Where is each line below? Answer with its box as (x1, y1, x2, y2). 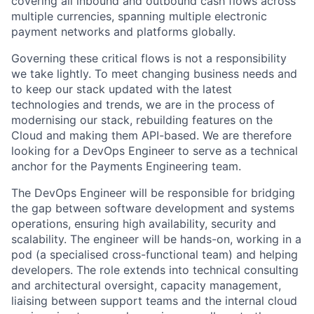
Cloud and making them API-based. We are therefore (11, 128, 292, 142)
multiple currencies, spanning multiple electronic (11, 8, 267, 23)
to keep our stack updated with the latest (11, 81, 232, 96)
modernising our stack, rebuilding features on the (11, 112, 273, 127)
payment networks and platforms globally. (11, 24, 235, 39)
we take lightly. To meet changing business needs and (11, 66, 297, 81)
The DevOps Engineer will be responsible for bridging (11, 185, 295, 200)
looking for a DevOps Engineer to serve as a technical (11, 143, 298, 158)
